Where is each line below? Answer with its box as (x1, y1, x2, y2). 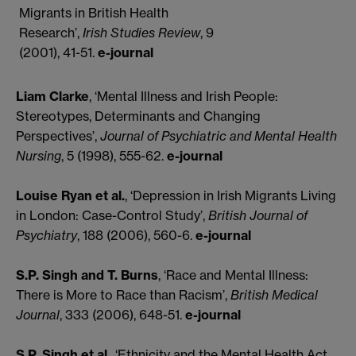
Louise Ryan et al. (16, 187, 125, 203)
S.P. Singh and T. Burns (16, 266, 158, 283)
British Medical (230, 286, 318, 303)
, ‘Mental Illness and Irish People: (89, 87, 278, 104)
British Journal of (208, 207, 308, 223)
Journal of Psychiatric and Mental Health (100, 127, 337, 144)
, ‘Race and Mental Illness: (158, 266, 308, 283)
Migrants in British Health (19, 5, 168, 21)
